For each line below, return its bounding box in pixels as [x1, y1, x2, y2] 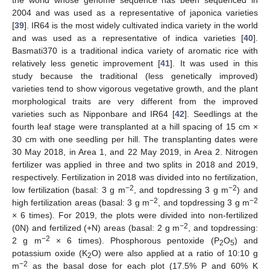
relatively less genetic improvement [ [12, 58, 161, 68]
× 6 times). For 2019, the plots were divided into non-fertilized [12, 210, 258, 220]
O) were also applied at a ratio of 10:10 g [91, 248, 259, 258]
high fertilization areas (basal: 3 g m [12, 198, 150, 207]
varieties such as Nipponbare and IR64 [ [12, 109, 175, 119]
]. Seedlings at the [184, 109, 258, 119]
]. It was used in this [170, 58, 259, 68]
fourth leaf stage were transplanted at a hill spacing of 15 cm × [12, 122, 258, 131]
